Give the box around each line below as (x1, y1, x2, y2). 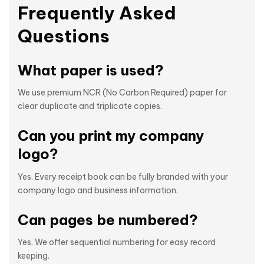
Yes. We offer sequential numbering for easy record (18, 237, 216, 248)
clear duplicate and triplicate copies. (18, 101, 162, 112)
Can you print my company (18, 127, 204, 145)
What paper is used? (18, 61, 164, 79)
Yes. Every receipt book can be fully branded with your (18, 171, 228, 182)
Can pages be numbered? (18, 210, 198, 229)
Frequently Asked (18, 1, 176, 24)
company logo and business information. (18, 184, 178, 196)
